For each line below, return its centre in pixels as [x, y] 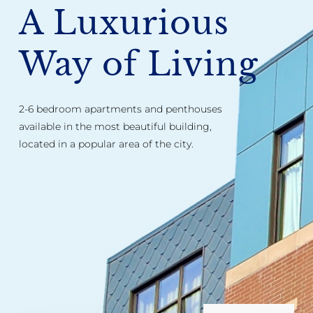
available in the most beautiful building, [115, 127]
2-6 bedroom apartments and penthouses [120, 109]
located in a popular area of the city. [106, 144]
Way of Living [138, 64]
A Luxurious [124, 22]
